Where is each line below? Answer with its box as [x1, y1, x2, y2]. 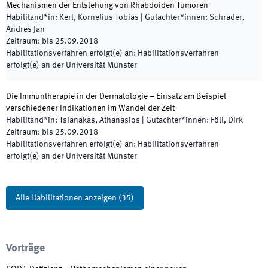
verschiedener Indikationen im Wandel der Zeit [6, 104, 175, 112]
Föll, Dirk [211, 116, 243, 124]
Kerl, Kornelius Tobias [59, 13, 139, 22]
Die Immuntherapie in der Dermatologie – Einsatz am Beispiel [6, 92, 226, 100]
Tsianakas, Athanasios [59, 116, 140, 124]
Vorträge [6, 243, 45, 254]
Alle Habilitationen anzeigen [16, 194, 117, 202]
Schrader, [209, 13, 245, 22]
